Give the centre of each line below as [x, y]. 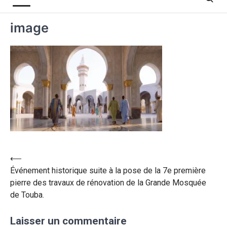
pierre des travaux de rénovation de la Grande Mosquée [108, 183]
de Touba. [27, 195]
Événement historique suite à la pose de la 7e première [108, 171]
